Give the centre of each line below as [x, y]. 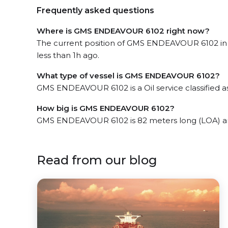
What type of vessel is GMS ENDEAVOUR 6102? [128, 76]
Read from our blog [97, 160]
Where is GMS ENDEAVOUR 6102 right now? [123, 31]
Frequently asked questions [95, 10]
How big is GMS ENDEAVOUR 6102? [106, 108]
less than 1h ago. [68, 55]
